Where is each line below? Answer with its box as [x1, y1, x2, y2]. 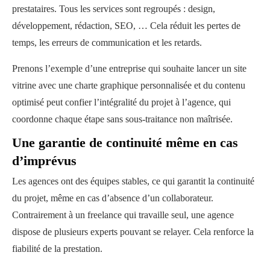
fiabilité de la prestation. [12, 243, 105, 254]
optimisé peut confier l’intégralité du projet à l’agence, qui [12, 96, 231, 107]
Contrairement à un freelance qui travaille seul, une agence [12, 209, 234, 220]
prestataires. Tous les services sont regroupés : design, [12, 3, 215, 14]
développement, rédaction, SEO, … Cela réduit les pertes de [12, 20, 240, 31]
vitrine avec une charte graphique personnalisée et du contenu [12, 80, 245, 90]
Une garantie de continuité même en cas [12, 134, 238, 150]
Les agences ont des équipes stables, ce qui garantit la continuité [12, 175, 254, 186]
